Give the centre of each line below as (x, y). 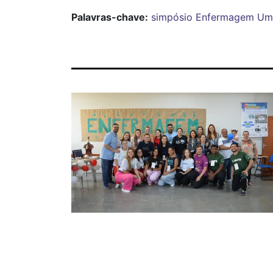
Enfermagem (225, 17)
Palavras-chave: (110, 17)
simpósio (172, 17)
